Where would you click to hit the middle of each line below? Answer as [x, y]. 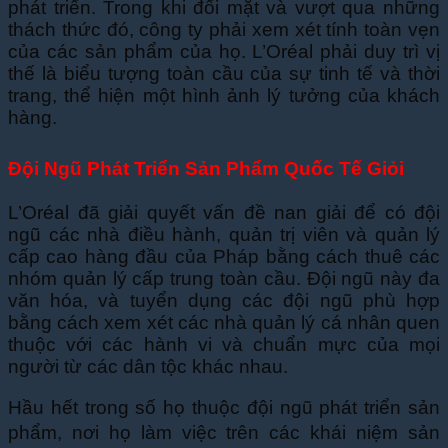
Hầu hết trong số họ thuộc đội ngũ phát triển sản [224, 407]
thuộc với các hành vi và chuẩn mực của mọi [224, 344]
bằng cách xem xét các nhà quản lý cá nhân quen [224, 322]
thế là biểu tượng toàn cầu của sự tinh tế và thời [224, 73]
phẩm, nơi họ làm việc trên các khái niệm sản [224, 432]
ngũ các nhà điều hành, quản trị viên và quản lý [224, 234]
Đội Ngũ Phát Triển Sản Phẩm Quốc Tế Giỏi [206, 168]
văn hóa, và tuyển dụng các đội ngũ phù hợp [224, 300]
